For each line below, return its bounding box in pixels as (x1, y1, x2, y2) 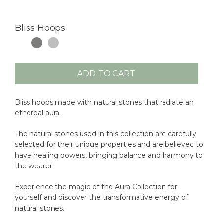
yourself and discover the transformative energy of (15, 192, 188, 202)
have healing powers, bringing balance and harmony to (15, 150, 203, 160)
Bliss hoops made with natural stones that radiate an (15, 97, 193, 107)
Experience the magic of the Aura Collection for (15, 182, 177, 191)
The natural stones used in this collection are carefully (15, 129, 196, 138)
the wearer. (15, 161, 54, 170)
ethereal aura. (15, 108, 61, 117)
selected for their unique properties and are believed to (15, 139, 203, 149)
